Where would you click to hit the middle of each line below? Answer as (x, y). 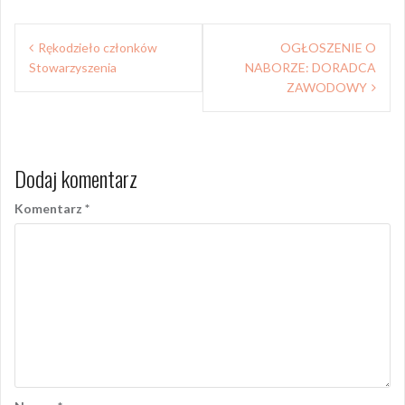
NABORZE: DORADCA (311, 67)
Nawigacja (61, 37)
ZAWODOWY (327, 87)
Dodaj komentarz (76, 178)
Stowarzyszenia (73, 67)
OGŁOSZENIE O (328, 47)
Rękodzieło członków (98, 47)
